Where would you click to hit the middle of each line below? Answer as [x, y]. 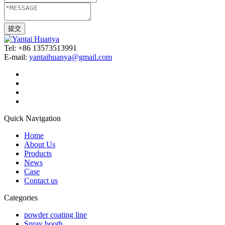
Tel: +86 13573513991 [40, 48]
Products [38, 154]
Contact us [41, 181]
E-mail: [17, 57]
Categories [21, 198]
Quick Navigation [32, 119]
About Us [40, 145]
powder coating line [55, 215]
